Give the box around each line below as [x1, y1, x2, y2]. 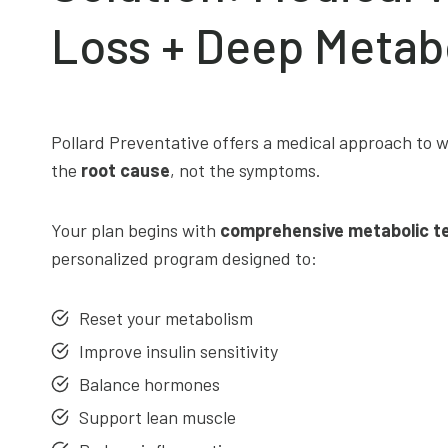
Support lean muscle [79, 406, 236, 428]
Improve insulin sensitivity [79, 340, 278, 362]
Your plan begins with [51, 219, 220, 241]
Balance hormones [79, 373, 220, 395]
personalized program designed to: [51, 247, 317, 269]
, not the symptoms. [170, 159, 321, 181]
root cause [81, 159, 170, 181]
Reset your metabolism [79, 307, 253, 329]
